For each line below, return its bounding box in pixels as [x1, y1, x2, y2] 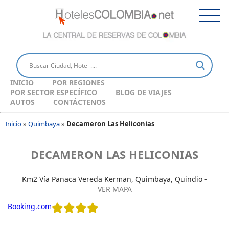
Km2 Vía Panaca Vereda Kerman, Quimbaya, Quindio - [22, 174, 207, 185]
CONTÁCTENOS [53, 97, 106, 107]
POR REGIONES [52, 78, 105, 88]
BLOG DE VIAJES [116, 87, 172, 98]
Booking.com [8, 201, 52, 212]
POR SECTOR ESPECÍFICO [10, 87, 97, 98]
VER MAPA [97, 184, 132, 194]
